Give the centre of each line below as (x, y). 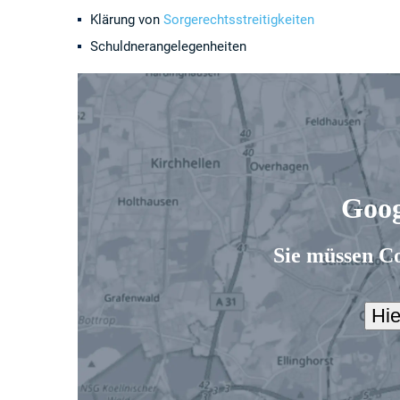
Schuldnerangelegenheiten (168, 46)
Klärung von (125, 20)
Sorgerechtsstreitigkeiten (239, 20)
